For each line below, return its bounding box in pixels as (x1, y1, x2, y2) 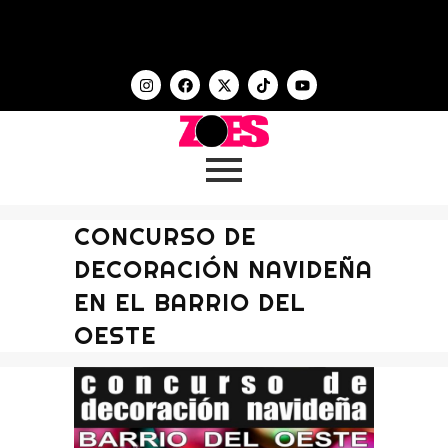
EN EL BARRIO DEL (74, 287, 306, 317)
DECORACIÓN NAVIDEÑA (74, 254, 373, 284)
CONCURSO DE (74, 221, 256, 251)
